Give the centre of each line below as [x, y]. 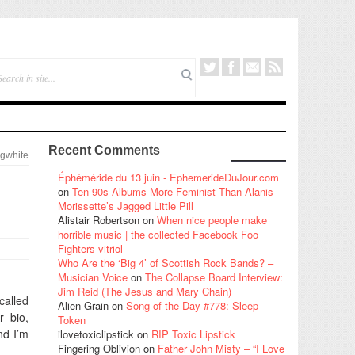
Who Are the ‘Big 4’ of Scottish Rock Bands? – [166, 262]
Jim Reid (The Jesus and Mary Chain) [145, 291]
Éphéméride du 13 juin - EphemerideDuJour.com [168, 177]
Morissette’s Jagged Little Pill [126, 205]
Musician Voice [93, 277]
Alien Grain [83, 305]
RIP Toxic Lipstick [193, 334]
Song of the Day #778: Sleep [192, 305]
